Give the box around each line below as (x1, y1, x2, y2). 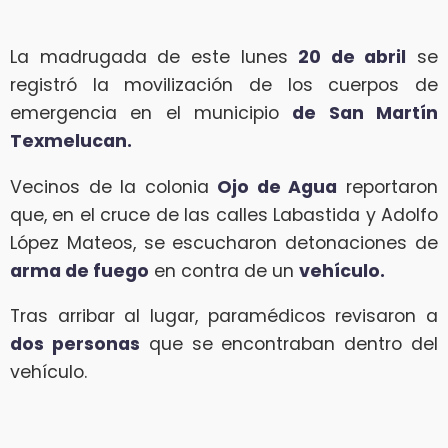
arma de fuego (10, 258, 149, 283)
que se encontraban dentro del (139, 332, 439, 357)
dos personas (10, 332, 140, 357)
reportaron (337, 174, 439, 199)
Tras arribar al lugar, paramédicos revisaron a (10, 304, 438, 329)
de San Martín (292, 100, 439, 125)
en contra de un (149, 258, 299, 283)
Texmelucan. (10, 128, 132, 153)
